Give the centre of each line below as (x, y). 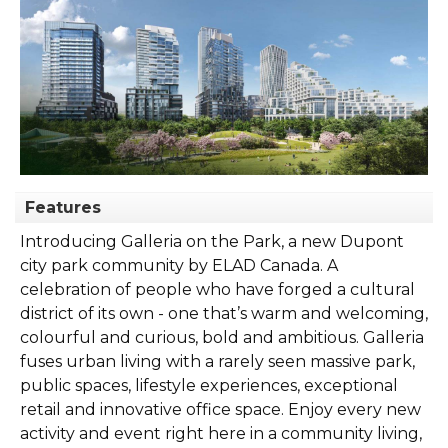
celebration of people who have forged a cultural (217, 289)
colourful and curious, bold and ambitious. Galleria (222, 337)
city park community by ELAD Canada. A (179, 265)
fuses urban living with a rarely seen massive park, (217, 361)
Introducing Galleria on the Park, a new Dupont (212, 241)
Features (63, 207)
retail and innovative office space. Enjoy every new (220, 409)
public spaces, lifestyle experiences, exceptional (209, 385)
